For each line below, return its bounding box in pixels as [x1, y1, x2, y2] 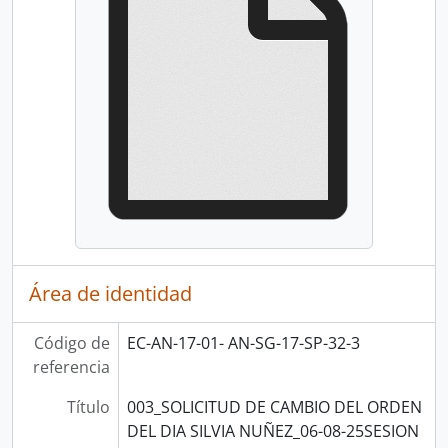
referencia [32, 356, 110, 378]
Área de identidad [29, 280, 192, 307]
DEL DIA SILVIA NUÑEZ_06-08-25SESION [126, 420, 419, 442]
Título [66, 396, 110, 418]
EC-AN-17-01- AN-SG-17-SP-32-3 [126, 332, 360, 354]
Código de [33, 332, 110, 354]
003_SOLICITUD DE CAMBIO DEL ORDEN [126, 396, 422, 418]
